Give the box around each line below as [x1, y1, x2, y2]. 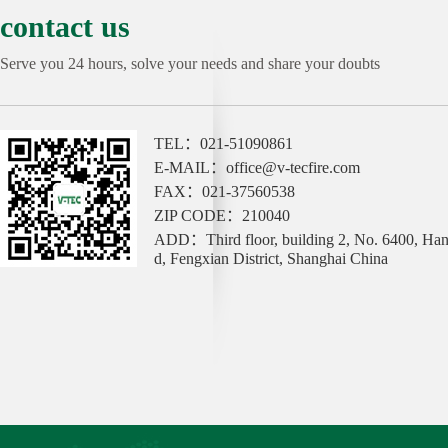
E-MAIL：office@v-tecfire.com [154, 159, 372, 177]
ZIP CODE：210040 [154, 207, 290, 225]
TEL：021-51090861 [154, 135, 305, 153]
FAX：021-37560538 [154, 183, 307, 201]
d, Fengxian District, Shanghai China [154, 250, 388, 268]
